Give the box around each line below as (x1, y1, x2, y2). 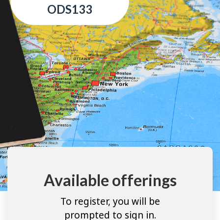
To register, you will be (60, 194, 160, 208)
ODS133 (47, 2, 92, 17)
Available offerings (43, 170, 177, 190)
